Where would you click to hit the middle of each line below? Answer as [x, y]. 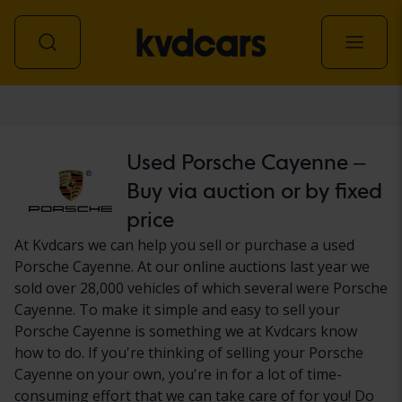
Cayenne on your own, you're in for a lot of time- [178, 374]
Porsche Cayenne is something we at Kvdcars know [186, 331]
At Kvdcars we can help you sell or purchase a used [184, 245]
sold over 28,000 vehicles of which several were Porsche [201, 288]
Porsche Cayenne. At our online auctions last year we [192, 266]
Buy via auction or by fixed [254, 190]
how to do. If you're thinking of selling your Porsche [189, 352]
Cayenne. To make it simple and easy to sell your [177, 309]
